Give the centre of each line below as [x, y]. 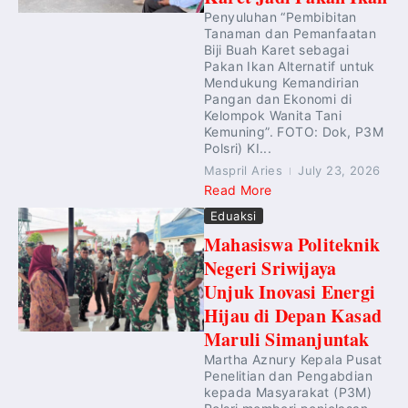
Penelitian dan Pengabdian [288, 376]
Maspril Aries [244, 170]
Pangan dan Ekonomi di [278, 99]
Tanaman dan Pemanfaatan [291, 33]
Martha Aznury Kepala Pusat [293, 359]
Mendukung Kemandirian [282, 82]
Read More [238, 190]
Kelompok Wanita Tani [273, 115]
